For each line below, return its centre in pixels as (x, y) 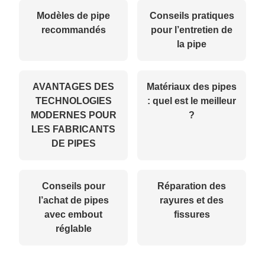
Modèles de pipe (73, 15)
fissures (192, 214)
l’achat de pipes (73, 200)
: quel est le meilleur (192, 101)
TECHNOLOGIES (73, 101)
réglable (73, 228)
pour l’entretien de (192, 30)
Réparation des (192, 186)
